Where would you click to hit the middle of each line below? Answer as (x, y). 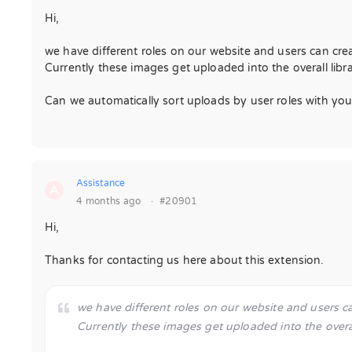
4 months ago (109, 201)
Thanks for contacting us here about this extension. (185, 260)
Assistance (101, 183)
